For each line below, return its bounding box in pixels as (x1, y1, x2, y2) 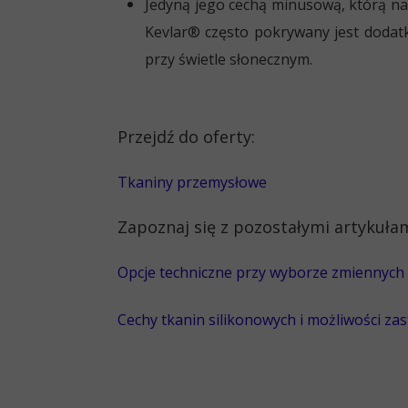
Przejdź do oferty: (117, 126, 255, 148)
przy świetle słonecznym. (145, 49, 312, 69)
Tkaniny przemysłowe (117, 172, 267, 192)
